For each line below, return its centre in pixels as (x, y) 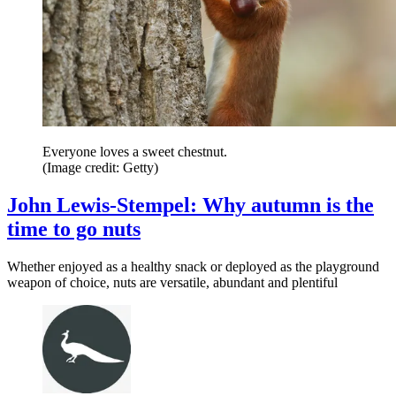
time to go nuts (74, 228)
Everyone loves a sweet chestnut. (135, 152)
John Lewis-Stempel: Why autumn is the (190, 205)
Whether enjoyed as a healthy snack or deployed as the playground (193, 266)
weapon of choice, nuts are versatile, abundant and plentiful (172, 282)
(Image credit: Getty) (100, 168)
